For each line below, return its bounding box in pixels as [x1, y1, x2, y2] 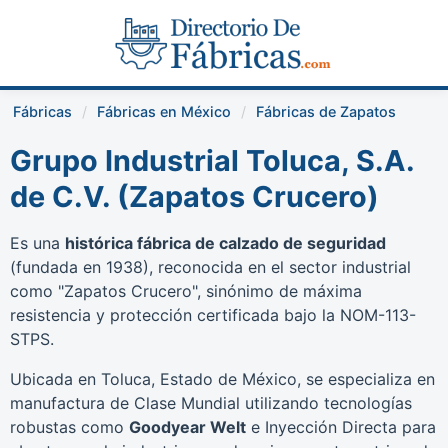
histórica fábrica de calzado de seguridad [65, 233, 386, 253]
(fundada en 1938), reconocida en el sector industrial [10, 257, 411, 277]
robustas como [10, 417, 129, 437]
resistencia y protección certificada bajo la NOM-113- [10, 305, 416, 325]
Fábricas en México [97, 103, 231, 120]
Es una [10, 233, 65, 253]
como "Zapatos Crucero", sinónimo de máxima [10, 281, 362, 301]
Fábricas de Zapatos [256, 103, 396, 120]
